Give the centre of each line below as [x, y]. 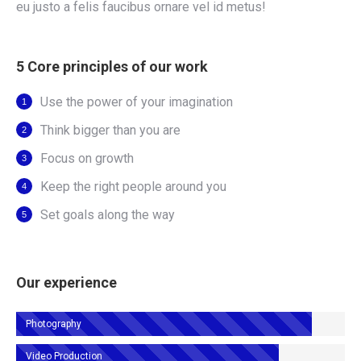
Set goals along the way [108, 215]
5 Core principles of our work [112, 66]
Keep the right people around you [133, 187]
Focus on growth [87, 158]
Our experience [66, 282]
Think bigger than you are [110, 130]
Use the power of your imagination [137, 102]
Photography [54, 324]
